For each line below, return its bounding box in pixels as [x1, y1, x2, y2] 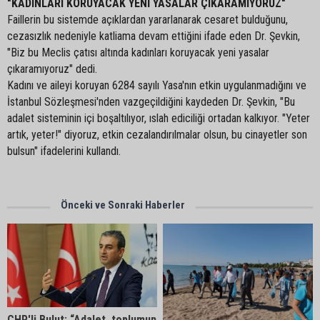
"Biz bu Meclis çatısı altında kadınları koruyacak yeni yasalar [7, 46, 269, 59]
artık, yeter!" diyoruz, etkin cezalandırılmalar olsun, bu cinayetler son [7, 128, 307, 141]
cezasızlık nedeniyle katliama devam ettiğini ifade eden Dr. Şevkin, [7, 29, 300, 43]
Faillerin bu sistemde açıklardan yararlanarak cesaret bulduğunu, [7, 13, 288, 26]
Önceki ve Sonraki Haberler [61, 199, 185, 211]
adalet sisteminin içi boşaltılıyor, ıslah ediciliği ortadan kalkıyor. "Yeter [7, 111, 310, 125]
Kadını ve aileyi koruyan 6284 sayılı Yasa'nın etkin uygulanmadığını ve [7, 79, 306, 92]
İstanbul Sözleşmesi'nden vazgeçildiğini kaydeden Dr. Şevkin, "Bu [7, 95, 295, 109]
